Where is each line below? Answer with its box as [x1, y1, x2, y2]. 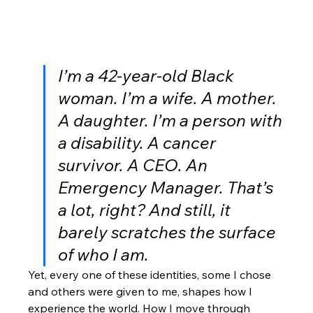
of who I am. [58, 244, 150, 265]
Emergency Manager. [58, 177, 228, 198]
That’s [227, 177, 277, 198]
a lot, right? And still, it [58, 199, 235, 221]
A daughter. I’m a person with [58, 110, 286, 131]
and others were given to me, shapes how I [28, 284, 256, 299]
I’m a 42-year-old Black [58, 65, 238, 87]
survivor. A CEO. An [58, 154, 212, 176]
